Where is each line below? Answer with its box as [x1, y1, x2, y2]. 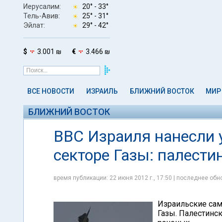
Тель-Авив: [23, 11, 60, 20]
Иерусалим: [23, 2, 61, 10]
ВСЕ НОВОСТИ [27, 87, 74, 95]
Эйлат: [23, 21, 45, 29]
